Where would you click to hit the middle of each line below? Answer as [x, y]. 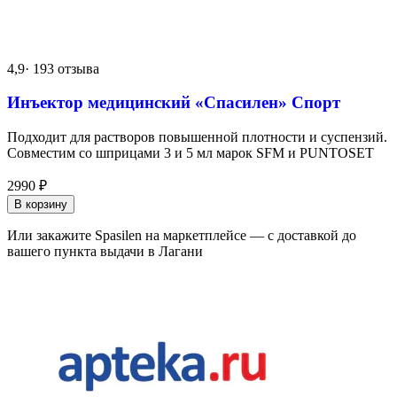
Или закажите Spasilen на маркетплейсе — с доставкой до [182, 235]
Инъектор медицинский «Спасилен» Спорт [174, 103]
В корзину [41, 204]
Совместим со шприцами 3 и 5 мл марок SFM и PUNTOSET [191, 152]
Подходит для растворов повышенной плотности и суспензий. [197, 136]
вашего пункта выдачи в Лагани [105, 251]
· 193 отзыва [62, 68]
